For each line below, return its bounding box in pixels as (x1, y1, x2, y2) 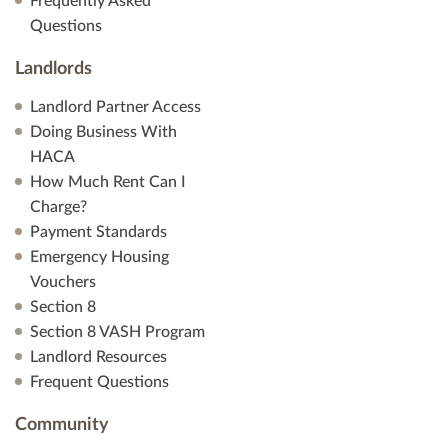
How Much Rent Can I (30, 174, 186, 190)
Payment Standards (30, 224, 167, 240)
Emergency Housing (30, 249, 169, 265)
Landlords (15, 60, 92, 78)
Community (15, 416, 109, 434)
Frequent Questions (30, 374, 169, 390)
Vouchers (30, 274, 96, 290)
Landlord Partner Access (30, 99, 201, 115)
